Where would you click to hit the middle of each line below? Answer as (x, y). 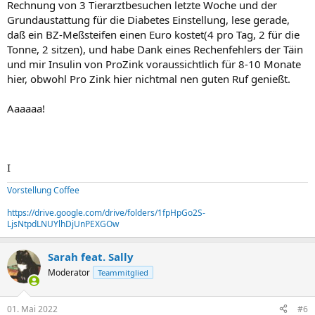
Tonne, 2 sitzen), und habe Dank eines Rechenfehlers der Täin (155, 49)
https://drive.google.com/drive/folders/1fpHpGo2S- (106, 213)
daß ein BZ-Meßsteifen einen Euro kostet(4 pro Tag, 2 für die (153, 34)
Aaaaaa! (26, 108)
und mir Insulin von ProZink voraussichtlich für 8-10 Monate (154, 64)
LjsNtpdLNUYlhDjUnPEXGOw (63, 224)
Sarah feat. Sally (91, 257)
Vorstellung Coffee (43, 190)
